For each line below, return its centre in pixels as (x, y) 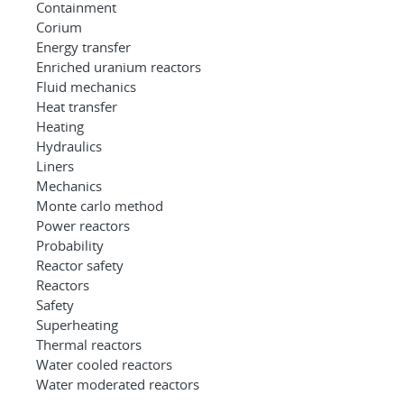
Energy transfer (83, 46)
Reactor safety (80, 265)
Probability (70, 245)
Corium (59, 27)
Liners (55, 165)
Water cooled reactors (104, 364)
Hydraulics (69, 146)
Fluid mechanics (86, 86)
